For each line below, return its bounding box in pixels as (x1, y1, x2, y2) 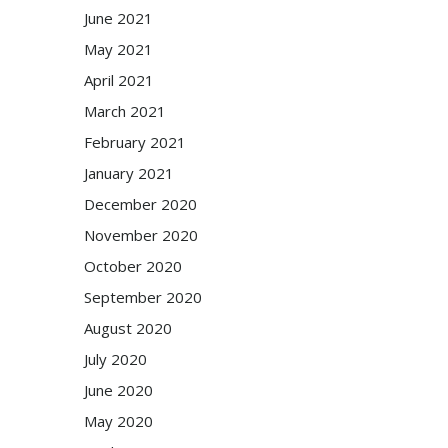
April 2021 (83, 69, 154, 90)
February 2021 (83, 131, 186, 152)
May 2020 (83, 410, 153, 431)
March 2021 (83, 100, 166, 121)
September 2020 (83, 286, 202, 307)
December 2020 (83, 193, 197, 214)
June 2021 (83, 7, 153, 28)
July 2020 (83, 348, 147, 369)
